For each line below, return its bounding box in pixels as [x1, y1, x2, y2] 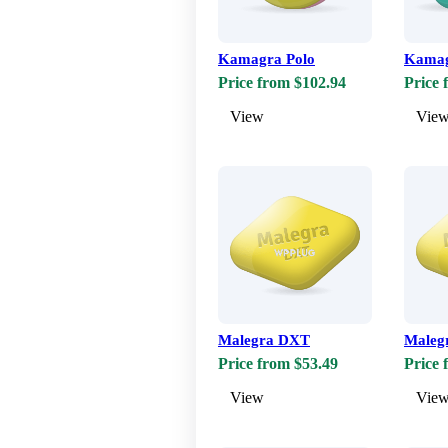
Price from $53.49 [218, 355, 338, 373]
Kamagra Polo [218, 51, 315, 68]
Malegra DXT [218, 332, 310, 349]
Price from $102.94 [218, 74, 346, 92]
